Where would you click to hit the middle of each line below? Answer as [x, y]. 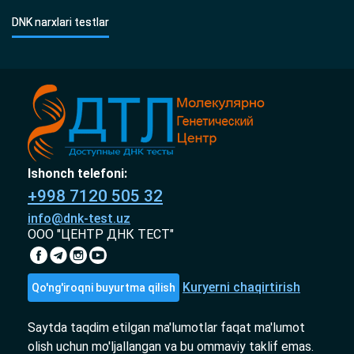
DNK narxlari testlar [60, 22]
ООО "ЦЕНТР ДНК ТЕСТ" [101, 234]
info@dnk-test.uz [79, 218]
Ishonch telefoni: [77, 173]
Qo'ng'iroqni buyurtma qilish [104, 288]
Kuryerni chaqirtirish [241, 287]
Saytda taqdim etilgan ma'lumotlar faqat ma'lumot [166, 328]
